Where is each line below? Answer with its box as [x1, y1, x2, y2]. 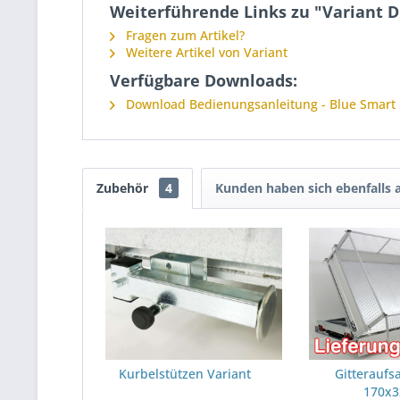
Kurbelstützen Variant [118, 365, 251, 382]
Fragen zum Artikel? [122, 27, 245, 44]
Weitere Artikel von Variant [122, 44, 287, 61]
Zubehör [96, 179, 152, 196]
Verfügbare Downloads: [110, 70, 297, 91]
